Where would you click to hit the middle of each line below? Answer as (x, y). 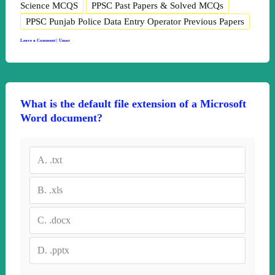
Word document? (61, 118)
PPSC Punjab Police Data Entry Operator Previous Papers (135, 21)
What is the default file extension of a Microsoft (133, 103)
